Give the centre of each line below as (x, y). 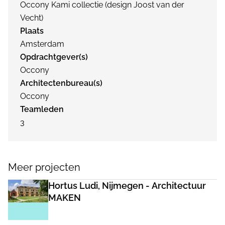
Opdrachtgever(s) (54, 57)
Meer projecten (44, 167)
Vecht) (32, 18)
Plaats (32, 31)
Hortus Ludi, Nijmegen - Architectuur (127, 186)
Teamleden (42, 109)
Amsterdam (42, 44)
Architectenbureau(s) (61, 83)
